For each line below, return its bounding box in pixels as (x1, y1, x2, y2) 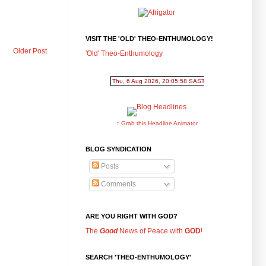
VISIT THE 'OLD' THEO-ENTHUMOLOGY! (85, 34, 213, 42)
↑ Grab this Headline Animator (116, 119, 198, 126)
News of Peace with (119, 226, 185, 235)
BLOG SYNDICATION (85, 145, 151, 153)
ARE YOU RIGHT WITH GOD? (85, 212, 178, 220)
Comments (99, 179, 136, 188)
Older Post (13, 47, 47, 56)
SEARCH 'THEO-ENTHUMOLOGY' (85, 253, 191, 261)
